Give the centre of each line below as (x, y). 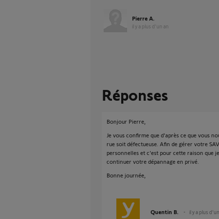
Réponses (135, 94)
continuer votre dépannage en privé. (153, 161)
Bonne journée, (126, 175)
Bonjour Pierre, (126, 121)
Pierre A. (143, 18)
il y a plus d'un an (150, 26)
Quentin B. (164, 212)
